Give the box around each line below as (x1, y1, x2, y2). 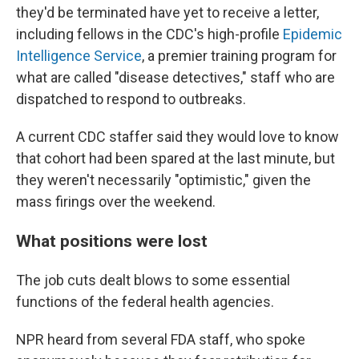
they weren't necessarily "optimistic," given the (16, 171, 311, 188)
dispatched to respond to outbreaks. (16, 91, 246, 107)
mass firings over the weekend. (16, 193, 216, 210)
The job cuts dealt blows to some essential (16, 272, 290, 288)
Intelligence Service (16, 47, 142, 64)
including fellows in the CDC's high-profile (16, 26, 283, 42)
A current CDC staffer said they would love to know (16, 128, 339, 145)
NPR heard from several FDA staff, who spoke (16, 331, 305, 348)
